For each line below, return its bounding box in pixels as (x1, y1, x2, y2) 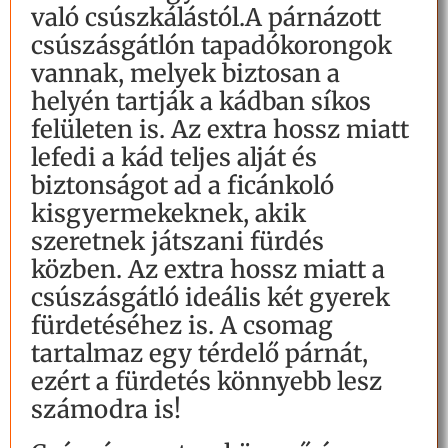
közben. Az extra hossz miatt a (31, 254, 385, 286)
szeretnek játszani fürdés (31, 226, 324, 258)
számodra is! (31, 394, 181, 426)
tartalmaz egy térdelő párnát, (31, 338, 368, 370)
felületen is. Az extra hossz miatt (31, 114, 409, 146)
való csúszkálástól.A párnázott (31, 2, 381, 34)
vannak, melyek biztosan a (31, 58, 340, 90)
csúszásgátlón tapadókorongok (31, 30, 392, 62)
